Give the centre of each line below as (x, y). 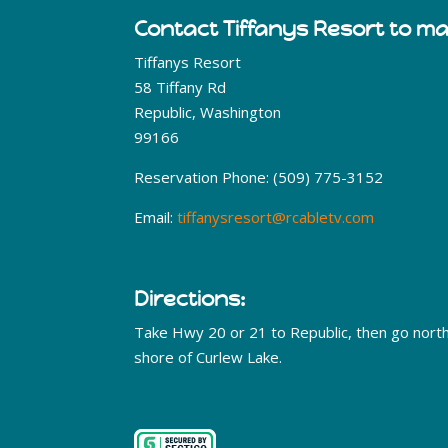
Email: (156, 217)
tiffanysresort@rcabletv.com (276, 217)
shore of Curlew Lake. (208, 357)
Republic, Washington (208, 112)
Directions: (190, 299)
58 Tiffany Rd (180, 87)
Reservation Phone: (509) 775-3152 (259, 177)
